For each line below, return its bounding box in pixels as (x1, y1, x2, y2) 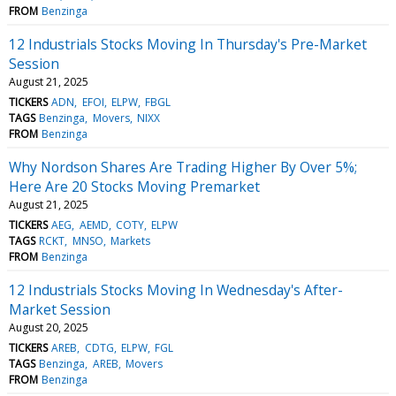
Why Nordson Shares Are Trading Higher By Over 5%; (9, 156, 357, 177)
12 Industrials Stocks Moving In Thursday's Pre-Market (9, 34, 367, 54)
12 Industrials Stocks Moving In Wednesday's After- (9, 279, 343, 300)
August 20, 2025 (9, 319, 88, 335)
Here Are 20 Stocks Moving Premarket (9, 176, 260, 196)
